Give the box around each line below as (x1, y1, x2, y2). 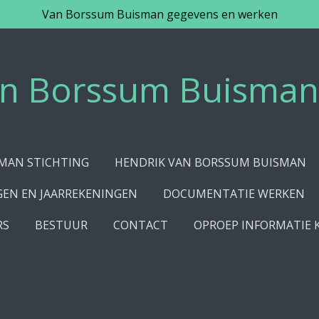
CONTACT (113, 217, 169, 233)
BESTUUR (35, 217, 88, 233)
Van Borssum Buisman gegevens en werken (41, 6, 278, 22)
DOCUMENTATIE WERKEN (163, 186, 305, 202)
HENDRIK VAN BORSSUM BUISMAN (115, 155, 306, 170)
